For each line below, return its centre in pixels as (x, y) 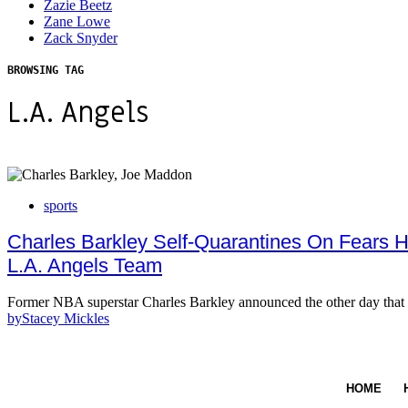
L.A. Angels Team (85, 265)
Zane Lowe (77, 22)
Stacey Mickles (66, 319)
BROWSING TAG (46, 71)
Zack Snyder (81, 38)
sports (61, 205)
